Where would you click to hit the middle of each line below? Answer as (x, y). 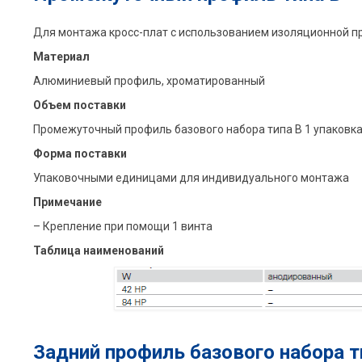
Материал (61, 57)
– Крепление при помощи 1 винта (122, 227)
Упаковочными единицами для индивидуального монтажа (191, 178)
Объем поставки (79, 105)
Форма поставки (80, 154)
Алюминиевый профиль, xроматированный (149, 81)
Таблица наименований (98, 251)
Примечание (67, 202)
